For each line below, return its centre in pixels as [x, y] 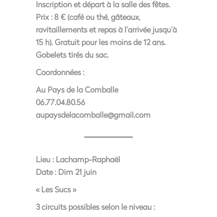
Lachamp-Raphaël [87, 159]
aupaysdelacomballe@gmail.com [93, 115]
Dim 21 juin [76, 172]
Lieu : [45, 159]
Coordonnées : [60, 72]
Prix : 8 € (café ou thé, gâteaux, [88, 17]
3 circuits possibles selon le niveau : [95, 207]
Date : [46, 172]
